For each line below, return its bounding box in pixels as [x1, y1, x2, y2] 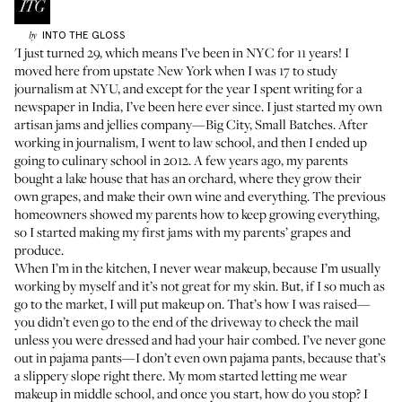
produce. [14, 240, 64, 258]
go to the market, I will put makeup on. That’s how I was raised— [14, 294, 371, 312]
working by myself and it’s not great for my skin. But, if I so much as [14, 276, 385, 294]
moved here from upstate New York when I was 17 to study [14, 61, 337, 79]
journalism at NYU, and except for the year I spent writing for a [14, 79, 363, 97]
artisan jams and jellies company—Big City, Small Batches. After [14, 115, 368, 133]
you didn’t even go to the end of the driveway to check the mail [14, 312, 359, 330]
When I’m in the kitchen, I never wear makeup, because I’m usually [14, 258, 380, 276]
